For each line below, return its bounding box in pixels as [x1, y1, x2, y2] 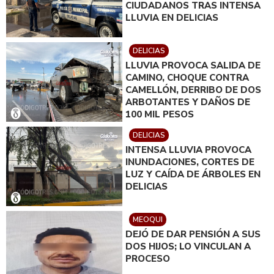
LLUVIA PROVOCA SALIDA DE [125, 59, 261, 72]
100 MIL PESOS [125, 108, 194, 121]
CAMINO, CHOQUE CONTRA [125, 72, 249, 84]
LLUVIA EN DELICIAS [125, 12, 218, 24]
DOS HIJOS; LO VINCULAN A [125, 240, 251, 253]
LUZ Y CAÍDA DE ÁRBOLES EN [125, 168, 261, 181]
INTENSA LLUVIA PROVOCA [125, 144, 251, 157]
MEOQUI [133, 215, 163, 225]
